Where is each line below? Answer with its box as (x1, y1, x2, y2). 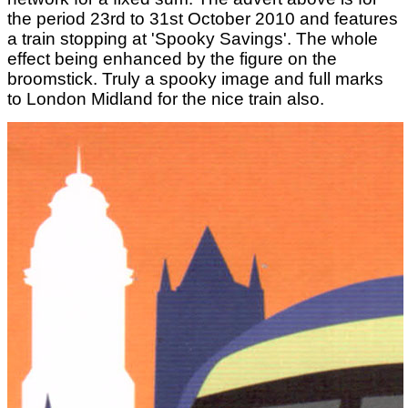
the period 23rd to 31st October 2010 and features (7, 9, 398, 29)
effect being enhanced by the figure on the (7, 49, 337, 69)
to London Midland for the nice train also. (7, 89, 324, 109)
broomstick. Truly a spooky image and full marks (7, 69, 383, 89)
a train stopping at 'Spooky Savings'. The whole (7, 29, 378, 49)
